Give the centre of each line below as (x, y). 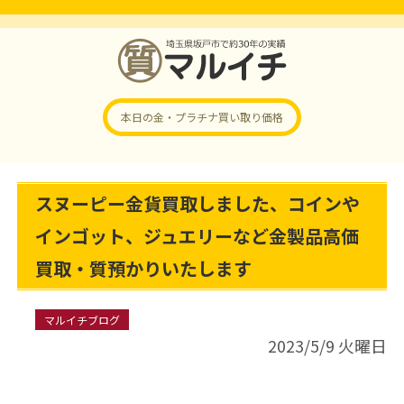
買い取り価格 (251, 117)
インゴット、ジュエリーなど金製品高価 (197, 236)
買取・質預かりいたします (143, 268)
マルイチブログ (82, 320)
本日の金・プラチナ (170, 117)
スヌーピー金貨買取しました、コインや (197, 203)
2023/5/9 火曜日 (328, 345)
